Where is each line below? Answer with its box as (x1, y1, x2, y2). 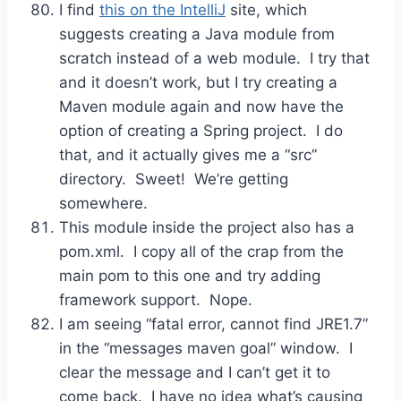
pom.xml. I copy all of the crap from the (59, 242, 344, 260)
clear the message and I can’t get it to (59, 363, 330, 381)
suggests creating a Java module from (59, 24, 335, 43)
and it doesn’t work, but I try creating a (59, 73, 337, 91)
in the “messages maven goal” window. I (59, 338, 353, 357)
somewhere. (59, 193, 148, 212)
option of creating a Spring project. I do (59, 121, 343, 140)
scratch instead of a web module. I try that (59, 48, 370, 67)
